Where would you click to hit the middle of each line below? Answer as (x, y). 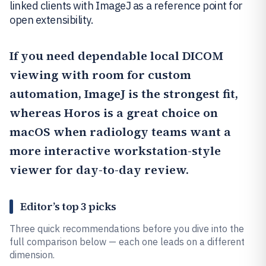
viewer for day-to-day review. (99, 170)
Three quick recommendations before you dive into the (127, 229)
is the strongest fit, (182, 94)
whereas (37, 113)
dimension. (32, 255)
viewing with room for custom (100, 75)
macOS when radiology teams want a (120, 132)
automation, (47, 94)
